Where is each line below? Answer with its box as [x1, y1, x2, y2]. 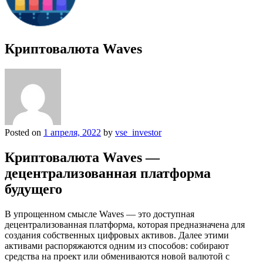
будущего [5, 181, 62, 197]
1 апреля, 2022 [43, 127, 101, 137]
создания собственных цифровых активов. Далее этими [5, 230, 229, 240]
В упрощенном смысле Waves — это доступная [5, 208, 194, 219]
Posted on [5, 127, 43, 137]
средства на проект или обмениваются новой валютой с [5, 251, 230, 261]
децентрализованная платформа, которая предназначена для [5, 219, 245, 230]
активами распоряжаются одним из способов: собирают [5, 240, 229, 251]
